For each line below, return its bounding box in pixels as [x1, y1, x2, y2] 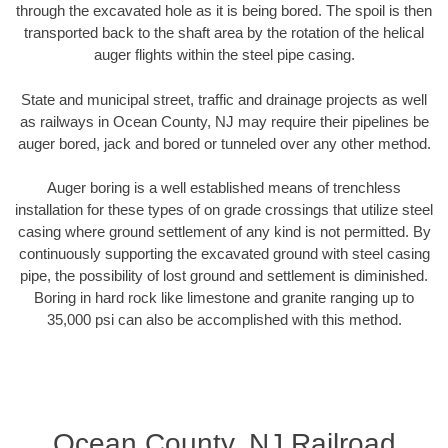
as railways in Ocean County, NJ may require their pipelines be [19, 112, 429, 130]
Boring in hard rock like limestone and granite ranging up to [34, 289, 414, 307]
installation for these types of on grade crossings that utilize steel [15, 201, 433, 219]
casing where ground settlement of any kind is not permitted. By [17, 223, 431, 241]
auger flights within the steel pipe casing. [93, 46, 355, 64]
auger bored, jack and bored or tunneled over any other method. [17, 134, 431, 152]
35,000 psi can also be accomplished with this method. [46, 311, 402, 329]
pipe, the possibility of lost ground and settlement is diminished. [20, 267, 428, 285]
